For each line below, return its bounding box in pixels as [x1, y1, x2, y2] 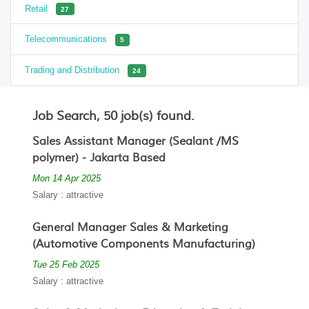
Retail [25, 3, 50, 14]
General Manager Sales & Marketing [32, 221, 228, 235]
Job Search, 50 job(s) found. [32, 108, 195, 125]
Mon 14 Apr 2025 [32, 173, 101, 184]
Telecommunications [25, 34, 110, 45]
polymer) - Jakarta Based [32, 151, 166, 166]
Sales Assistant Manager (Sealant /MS [32, 134, 239, 149]
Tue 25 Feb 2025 [32, 259, 99, 270]
